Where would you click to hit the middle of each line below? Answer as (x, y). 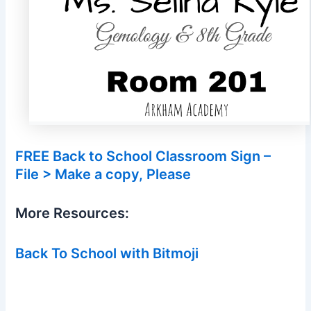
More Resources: (73, 213)
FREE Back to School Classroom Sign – (143, 157)
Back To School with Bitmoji (107, 254)
